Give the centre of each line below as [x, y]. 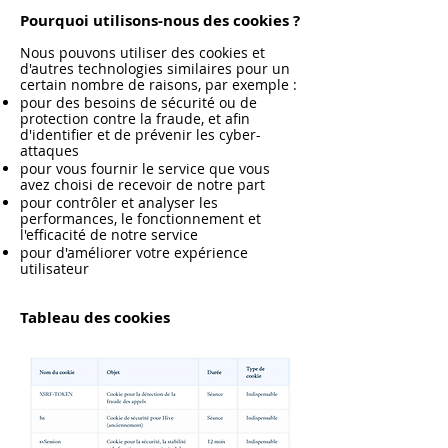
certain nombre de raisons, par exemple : [158, 84]
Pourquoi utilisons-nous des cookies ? [160, 20]
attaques [49, 150]
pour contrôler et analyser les [119, 202]
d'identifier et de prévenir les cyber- [140, 134]
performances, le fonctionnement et [140, 218]
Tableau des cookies [95, 317]
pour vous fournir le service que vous [145, 168]
